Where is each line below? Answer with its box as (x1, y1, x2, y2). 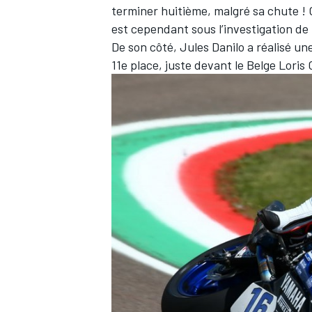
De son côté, (111, 39, 180, 55)
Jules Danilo (180, 39, 244, 55)
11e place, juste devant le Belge (111, 57, 279, 73)
